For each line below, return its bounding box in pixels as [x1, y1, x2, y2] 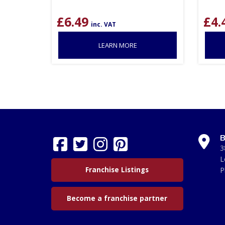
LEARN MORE [98, 40, 137, 50]
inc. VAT [91, 20, 117, 29]
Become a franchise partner [67, 193, 168, 203]
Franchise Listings [85, 165, 149, 174]
